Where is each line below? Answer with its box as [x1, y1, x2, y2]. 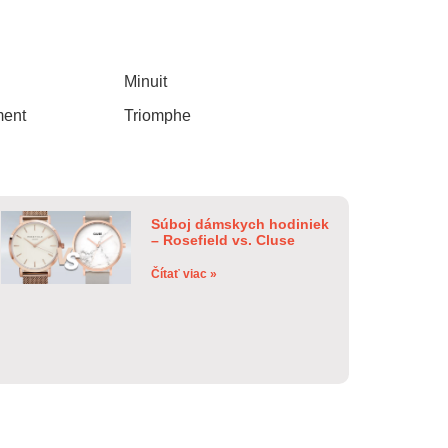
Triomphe [123, 106, 191, 124]
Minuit [123, 72, 167, 90]
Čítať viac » [151, 266, 218, 281]
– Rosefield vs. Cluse [151, 231, 296, 248]
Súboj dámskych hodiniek [151, 215, 330, 232]
